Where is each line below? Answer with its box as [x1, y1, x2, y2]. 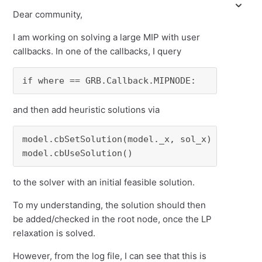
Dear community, [13, 9, 85, 20]
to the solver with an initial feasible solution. [13, 177, 198, 188]
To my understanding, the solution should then [13, 199, 206, 211]
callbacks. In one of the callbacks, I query [13, 46, 182, 57]
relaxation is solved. [13, 227, 98, 239]
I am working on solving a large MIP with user [13, 32, 201, 43]
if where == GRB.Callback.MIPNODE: [22, 75, 196, 86]
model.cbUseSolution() [22, 148, 133, 158]
